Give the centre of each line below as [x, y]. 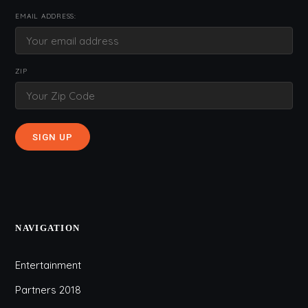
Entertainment [48, 265]
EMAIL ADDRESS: [46, 16]
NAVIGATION [48, 228]
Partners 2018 [48, 290]
